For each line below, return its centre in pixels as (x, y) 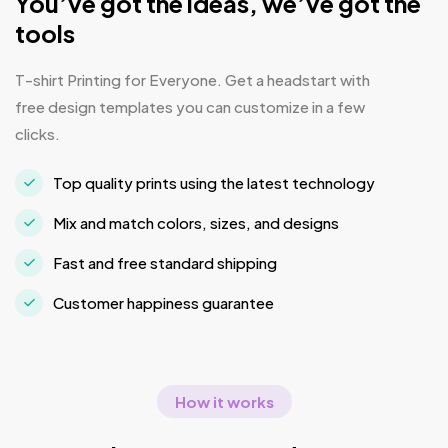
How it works (224, 402)
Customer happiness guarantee (163, 303)
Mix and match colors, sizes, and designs (196, 223)
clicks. (37, 133)
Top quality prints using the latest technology (214, 183)
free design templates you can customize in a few (190, 106)
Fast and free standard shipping (165, 263)
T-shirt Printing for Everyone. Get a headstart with (192, 79)
